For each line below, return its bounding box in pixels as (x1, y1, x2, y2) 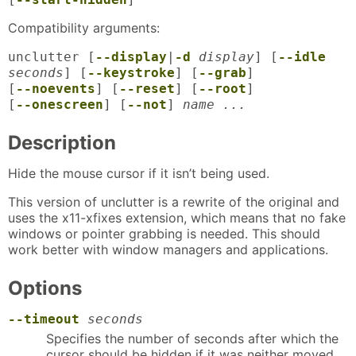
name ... (183, 96, 246, 112)
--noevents (16, 80, 95, 96)
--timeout (8, 311, 79, 327)
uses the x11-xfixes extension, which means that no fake (8, 210, 346, 226)
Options (8, 277, 82, 300)
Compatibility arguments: (8, 19, 160, 36)
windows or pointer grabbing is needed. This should (8, 226, 320, 242)
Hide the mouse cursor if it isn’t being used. (8, 165, 269, 182)
